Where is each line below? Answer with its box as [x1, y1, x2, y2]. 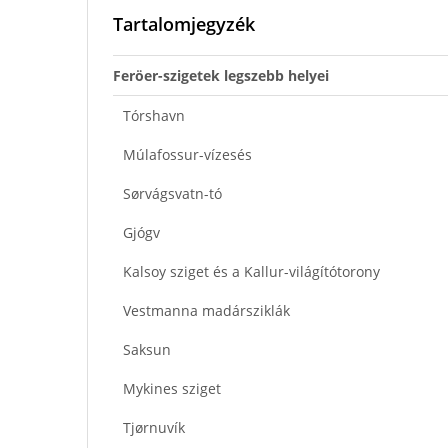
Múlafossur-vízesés [123, 144, 252, 164]
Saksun [123, 339, 171, 359]
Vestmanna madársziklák [123, 300, 290, 320]
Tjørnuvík [123, 417, 185, 437]
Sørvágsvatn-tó [123, 183, 222, 203]
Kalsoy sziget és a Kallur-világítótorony [123, 261, 380, 281]
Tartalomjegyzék [113, 11, 255, 36]
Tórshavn [123, 105, 185, 125]
